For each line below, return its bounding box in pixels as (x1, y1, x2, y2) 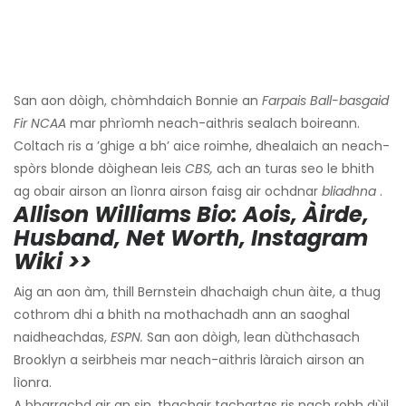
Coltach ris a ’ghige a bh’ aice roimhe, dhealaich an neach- (14, 137, 390, 156)
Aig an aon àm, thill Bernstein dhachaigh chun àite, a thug (14, 283, 381, 302)
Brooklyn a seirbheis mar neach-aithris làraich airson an (14, 351, 364, 370)
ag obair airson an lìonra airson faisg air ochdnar (14, 182, 322, 201)
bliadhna (322, 182, 376, 201)
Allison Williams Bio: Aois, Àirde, (14, 199, 369, 230)
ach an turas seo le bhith (213, 159, 374, 179)
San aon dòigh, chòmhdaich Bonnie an (14, 92, 262, 111)
